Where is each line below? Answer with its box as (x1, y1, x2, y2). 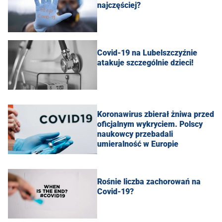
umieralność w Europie (97, 139, 178, 149)
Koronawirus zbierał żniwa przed (97, 110, 214, 119)
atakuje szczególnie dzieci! (97, 58, 193, 68)
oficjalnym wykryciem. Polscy (97, 119, 203, 129)
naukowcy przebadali (97, 129, 173, 139)
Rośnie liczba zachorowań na (97, 177, 201, 187)
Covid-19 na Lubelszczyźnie (97, 48, 197, 58)
